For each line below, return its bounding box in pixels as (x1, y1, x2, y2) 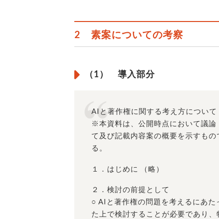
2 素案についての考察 (74, 28, 183, 41)
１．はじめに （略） (91, 164, 164, 173)
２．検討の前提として (91, 184, 170, 194)
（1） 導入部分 (85, 68, 155, 80)
